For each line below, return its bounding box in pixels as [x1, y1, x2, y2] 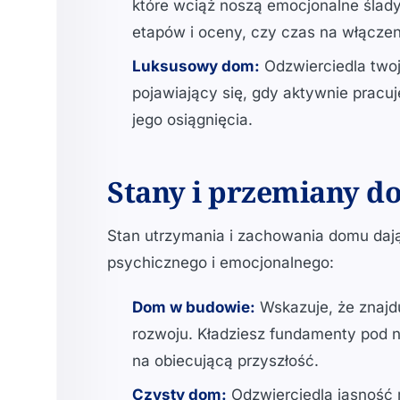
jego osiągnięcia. [132, 111, 253, 129]
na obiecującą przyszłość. [132, 352, 319, 370]
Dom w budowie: [132, 298, 255, 316]
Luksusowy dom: [132, 57, 260, 75]
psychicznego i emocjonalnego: [107, 254, 334, 271]
